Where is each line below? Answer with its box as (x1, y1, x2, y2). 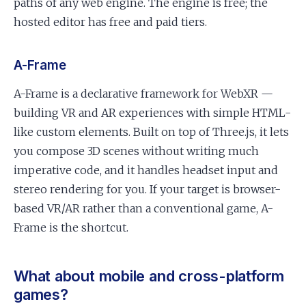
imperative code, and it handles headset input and (14, 163, 278, 177)
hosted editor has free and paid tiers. (14, 15, 207, 29)
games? (14, 286, 68, 303)
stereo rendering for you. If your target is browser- (14, 182, 281, 196)
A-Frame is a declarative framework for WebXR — (14, 87, 273, 100)
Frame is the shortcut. (14, 221, 128, 234)
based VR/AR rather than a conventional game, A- (14, 201, 273, 215)
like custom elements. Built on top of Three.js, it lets (14, 125, 289, 139)
